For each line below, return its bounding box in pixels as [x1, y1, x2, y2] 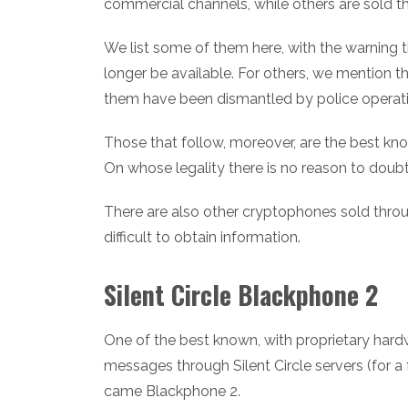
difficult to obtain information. [104, 228, 301, 246]
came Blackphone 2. [104, 382, 240, 400]
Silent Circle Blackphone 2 [104, 275, 378, 313]
